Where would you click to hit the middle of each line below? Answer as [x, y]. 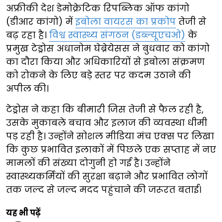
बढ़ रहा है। [28, 35]
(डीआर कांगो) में [41, 22]
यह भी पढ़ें [23, 213]
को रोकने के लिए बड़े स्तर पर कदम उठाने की [98, 75]
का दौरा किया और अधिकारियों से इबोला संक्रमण [105, 62]
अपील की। [27, 89]
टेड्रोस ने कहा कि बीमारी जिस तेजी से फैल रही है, [105, 110]
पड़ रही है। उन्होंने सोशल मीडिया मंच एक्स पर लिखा [110, 136]
